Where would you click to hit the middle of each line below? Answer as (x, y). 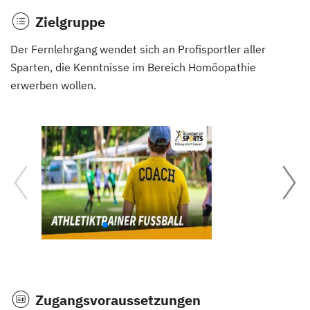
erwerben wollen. (53, 85)
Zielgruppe (70, 21)
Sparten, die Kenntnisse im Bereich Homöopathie (133, 67)
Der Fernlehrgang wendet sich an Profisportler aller (138, 49)
